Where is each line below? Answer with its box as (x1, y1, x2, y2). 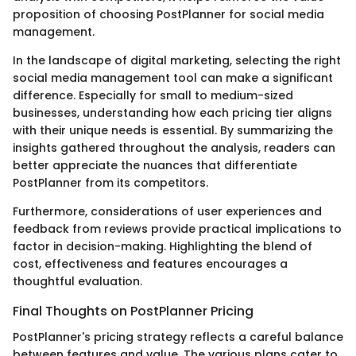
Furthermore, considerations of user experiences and (13, 203, 322, 220)
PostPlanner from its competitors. (13, 175, 208, 192)
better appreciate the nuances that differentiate (13, 157, 297, 174)
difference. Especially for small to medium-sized (13, 87, 293, 104)
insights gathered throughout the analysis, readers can (13, 140, 335, 157)
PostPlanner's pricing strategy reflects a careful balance (13, 328, 343, 345)
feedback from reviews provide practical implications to (13, 221, 342, 238)
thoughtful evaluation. (13, 273, 142, 290)
